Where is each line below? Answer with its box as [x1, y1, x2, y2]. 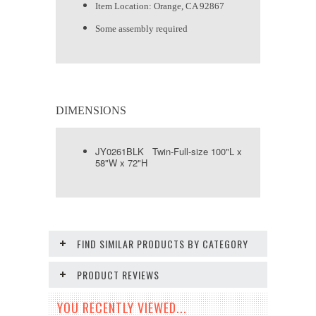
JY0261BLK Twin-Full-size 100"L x [95, 145, 242, 159]
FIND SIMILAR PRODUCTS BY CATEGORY [77, 236, 248, 252]
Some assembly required [95, 23, 188, 35]
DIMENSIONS [56, 104, 126, 117]
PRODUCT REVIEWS [77, 267, 159, 283]
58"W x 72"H [95, 156, 147, 170]
